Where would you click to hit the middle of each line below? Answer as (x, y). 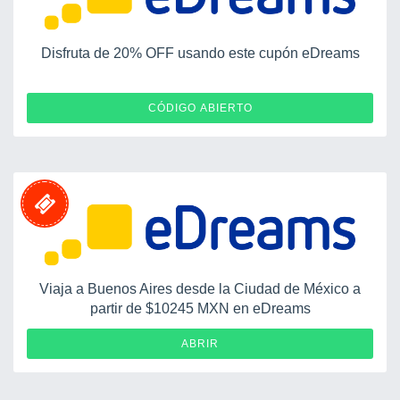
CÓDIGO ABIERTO (200, 108)
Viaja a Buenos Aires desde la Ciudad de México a (200, 288)
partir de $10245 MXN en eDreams (200, 308)
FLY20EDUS (318, 107)
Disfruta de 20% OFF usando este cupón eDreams (200, 53)
